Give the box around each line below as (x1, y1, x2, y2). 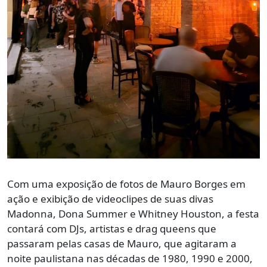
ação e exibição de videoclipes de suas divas (7, 191, 213, 206)
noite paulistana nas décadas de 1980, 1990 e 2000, (7, 251, 253, 265)
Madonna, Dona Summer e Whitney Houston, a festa (7, 206, 259, 221)
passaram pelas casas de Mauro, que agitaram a (7, 236, 237, 250)
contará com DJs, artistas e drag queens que (7, 221, 216, 235)
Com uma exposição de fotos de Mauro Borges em (7, 176, 246, 191)
